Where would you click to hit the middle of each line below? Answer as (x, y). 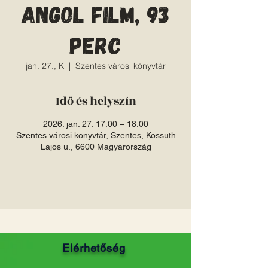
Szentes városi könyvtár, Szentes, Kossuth (96, 135)
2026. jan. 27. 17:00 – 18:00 (96, 124)
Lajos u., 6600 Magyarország (96, 147)
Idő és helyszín (96, 101)
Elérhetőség (94, 248)
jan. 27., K (45, 66)
